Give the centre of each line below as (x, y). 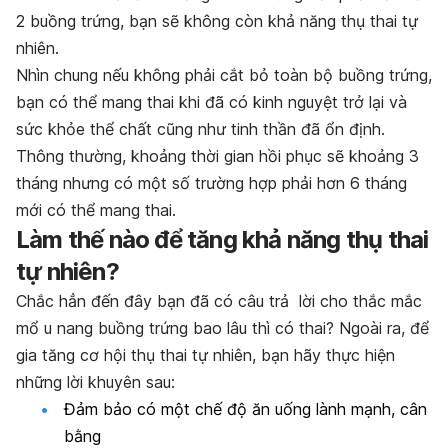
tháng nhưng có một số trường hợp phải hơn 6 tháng (211, 182)
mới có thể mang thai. (96, 209)
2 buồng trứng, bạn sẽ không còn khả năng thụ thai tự (217, 20)
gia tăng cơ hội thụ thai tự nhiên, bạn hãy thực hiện (205, 354)
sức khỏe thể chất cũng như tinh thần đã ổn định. (200, 128)
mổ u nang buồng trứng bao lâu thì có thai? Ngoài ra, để (222, 327)
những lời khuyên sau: (95, 381)
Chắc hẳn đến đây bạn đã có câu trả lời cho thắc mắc (219, 300)
